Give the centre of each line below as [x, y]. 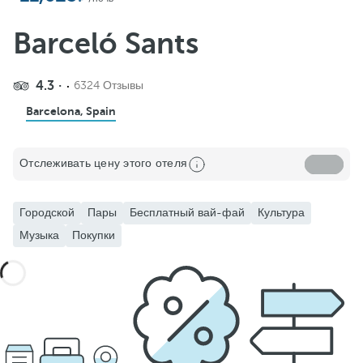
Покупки [94, 235]
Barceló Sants [106, 44]
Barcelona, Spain [71, 111]
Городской [47, 213]
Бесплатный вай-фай [187, 213]
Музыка [39, 235]
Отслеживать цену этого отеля [103, 163]
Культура [281, 213]
